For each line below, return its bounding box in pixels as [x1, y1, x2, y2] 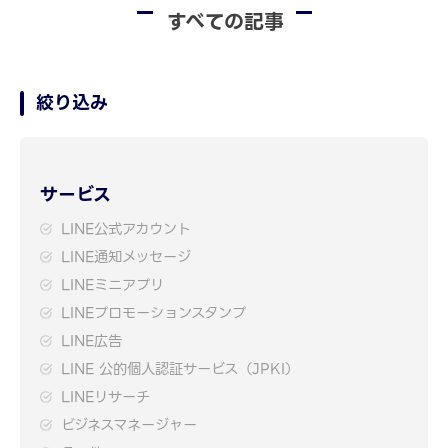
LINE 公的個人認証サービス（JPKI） [61, 357, 299, 382]
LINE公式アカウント [61, 217, 191, 242]
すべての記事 [167, 6, 285, 39]
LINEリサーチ [61, 385, 150, 410]
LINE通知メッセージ [61, 245, 191, 270]
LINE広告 [61, 329, 122, 354]
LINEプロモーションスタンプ [61, 301, 246, 326]
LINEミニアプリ [61, 273, 164, 298]
